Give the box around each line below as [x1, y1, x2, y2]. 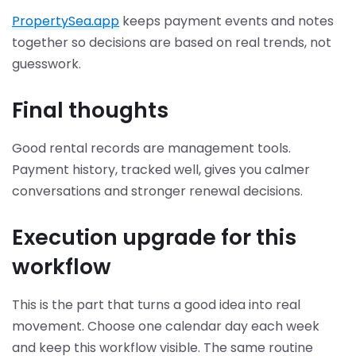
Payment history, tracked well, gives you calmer [12, 161, 310, 180]
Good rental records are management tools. [12, 139, 291, 158]
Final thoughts [12, 95, 168, 126]
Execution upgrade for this [12, 222, 296, 253]
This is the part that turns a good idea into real [12, 296, 300, 315]
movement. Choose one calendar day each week [12, 317, 319, 336]
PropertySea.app [12, 11, 119, 30]
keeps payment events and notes [119, 11, 334, 30]
